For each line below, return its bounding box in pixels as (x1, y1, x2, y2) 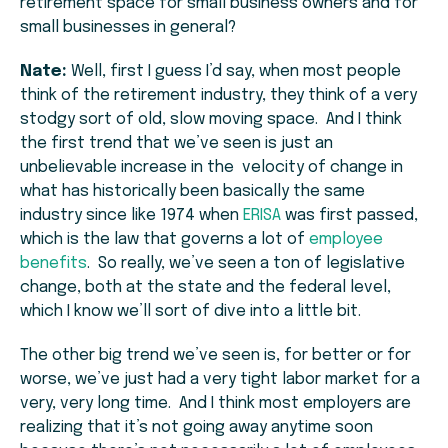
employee (309, 231, 383, 249)
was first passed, (281, 207, 418, 225)
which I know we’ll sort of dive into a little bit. (20, 303, 361, 321)
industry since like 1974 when (20, 207, 243, 225)
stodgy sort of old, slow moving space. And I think (20, 111, 402, 129)
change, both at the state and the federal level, (20, 279, 391, 297)
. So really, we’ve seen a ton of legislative (87, 255, 405, 273)
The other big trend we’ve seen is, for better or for (20, 347, 411, 365)
